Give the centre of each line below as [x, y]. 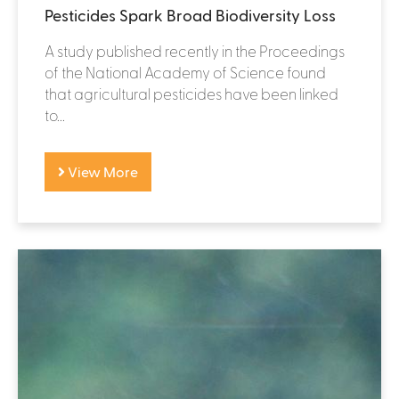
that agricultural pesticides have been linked [191, 93]
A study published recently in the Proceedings [195, 50]
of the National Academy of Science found [185, 72]
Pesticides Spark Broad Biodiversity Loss [190, 14]
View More [102, 171]
